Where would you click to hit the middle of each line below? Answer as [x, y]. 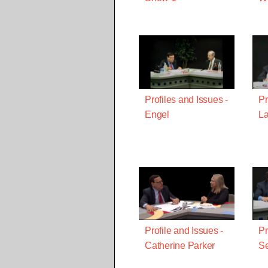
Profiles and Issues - [186, 99]
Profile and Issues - [184, 231]
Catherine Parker [180, 246]
